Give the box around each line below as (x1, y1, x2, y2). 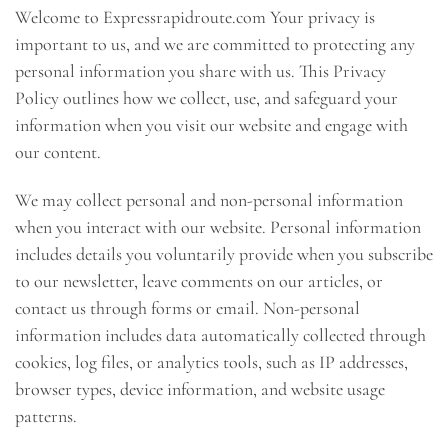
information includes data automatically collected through (15, 323, 426, 346)
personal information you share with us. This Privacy (15, 60, 386, 82)
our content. (15, 141, 101, 163)
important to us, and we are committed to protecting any (15, 33, 415, 55)
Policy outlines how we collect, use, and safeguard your (15, 87, 398, 109)
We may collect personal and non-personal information (15, 188, 403, 211)
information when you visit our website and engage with (15, 114, 408, 136)
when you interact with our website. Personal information (15, 215, 421, 238)
